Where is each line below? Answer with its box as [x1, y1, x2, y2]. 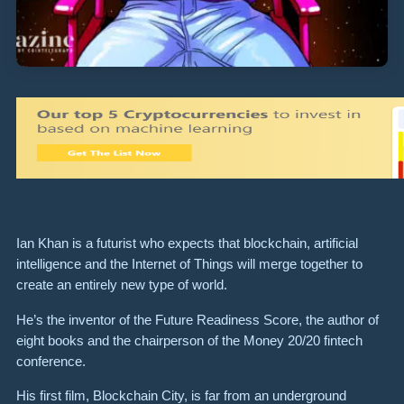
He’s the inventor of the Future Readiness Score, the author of [16, 311, 379, 327]
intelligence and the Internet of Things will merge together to [16, 256, 363, 272]
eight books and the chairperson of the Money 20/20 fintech [16, 332, 363, 348]
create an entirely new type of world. [16, 277, 231, 293]
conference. [16, 353, 86, 369]
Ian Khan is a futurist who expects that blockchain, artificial [16, 235, 358, 252]
